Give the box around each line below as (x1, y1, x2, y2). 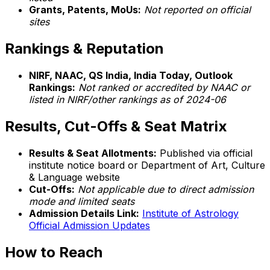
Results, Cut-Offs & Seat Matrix (5, 118, 227, 136)
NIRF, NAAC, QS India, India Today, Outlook (29, 69, 233, 82)
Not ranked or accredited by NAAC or (78, 81, 250, 94)
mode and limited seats (29, 195, 134, 207)
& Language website (29, 171, 120, 183)
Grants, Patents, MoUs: (29, 4, 141, 16)
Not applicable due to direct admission (78, 183, 254, 195)
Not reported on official (144, 4, 251, 16)
